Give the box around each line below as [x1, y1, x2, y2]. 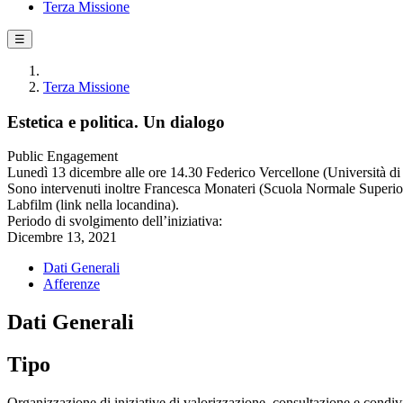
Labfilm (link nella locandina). [7, 197, 179, 213]
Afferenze [43, 276, 100, 292]
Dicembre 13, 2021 [7, 229, 117, 246]
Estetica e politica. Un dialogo [7, 112, 225, 131]
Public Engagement [7, 148, 118, 165]
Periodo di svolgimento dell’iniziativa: [7, 213, 222, 229]
